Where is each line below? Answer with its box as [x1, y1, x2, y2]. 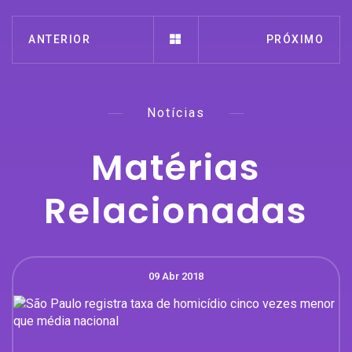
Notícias [147, 104, 205, 120]
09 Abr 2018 [148, 269, 203, 282]
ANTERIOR [28, 32, 90, 46]
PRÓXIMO [266, 32, 324, 46]
